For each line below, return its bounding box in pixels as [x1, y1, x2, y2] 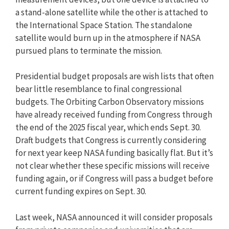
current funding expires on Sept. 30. [15, 186, 146, 197]
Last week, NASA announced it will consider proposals [15, 211, 213, 223]
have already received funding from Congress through [15, 109, 212, 121]
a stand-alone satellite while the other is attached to [15, 6, 208, 18]
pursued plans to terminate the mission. [15, 44, 162, 56]
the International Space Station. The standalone [15, 19, 192, 31]
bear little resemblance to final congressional [15, 83, 182, 95]
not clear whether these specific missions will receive [15, 160, 210, 172]
